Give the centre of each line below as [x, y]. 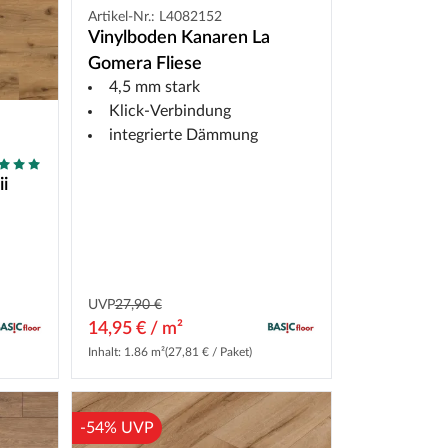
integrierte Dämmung [183, 135]
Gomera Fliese [144, 64]
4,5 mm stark [154, 87]
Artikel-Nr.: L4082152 [154, 17]
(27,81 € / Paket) [208, 351]
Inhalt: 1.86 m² [126, 351]
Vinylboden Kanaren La [178, 38]
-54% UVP [116, 427]
